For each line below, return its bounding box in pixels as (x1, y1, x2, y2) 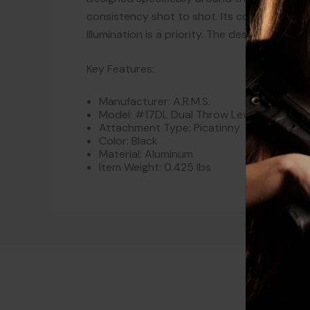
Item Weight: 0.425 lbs (99, 160, 212, 175)
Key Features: (86, 62, 154, 77)
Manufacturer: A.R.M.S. (99, 94, 211, 109)
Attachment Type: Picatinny (99, 120, 241, 136)
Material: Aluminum (99, 147, 194, 162)
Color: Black (99, 134, 158, 149)
